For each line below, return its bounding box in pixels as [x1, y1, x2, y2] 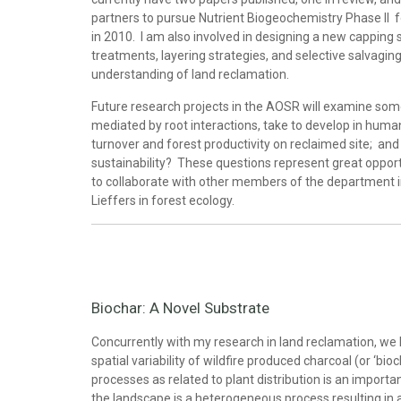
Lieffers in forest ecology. [91, 193, 235, 208]
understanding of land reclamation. [91, 67, 289, 81]
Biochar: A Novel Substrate [91, 299, 269, 317]
